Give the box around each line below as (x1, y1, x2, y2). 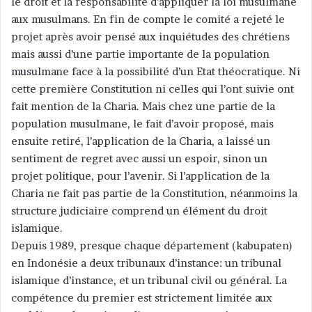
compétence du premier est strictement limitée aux (11, 290, 272, 304)
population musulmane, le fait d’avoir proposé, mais (11, 116, 274, 130)
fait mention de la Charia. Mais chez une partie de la (11, 99, 275, 113)
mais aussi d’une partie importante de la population (11, 47, 270, 61)
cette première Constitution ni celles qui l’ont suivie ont (11, 81, 294, 95)
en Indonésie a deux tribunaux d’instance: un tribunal (11, 256, 281, 270)
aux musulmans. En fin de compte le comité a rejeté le (11, 12, 285, 26)
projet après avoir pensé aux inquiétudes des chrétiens (11, 29, 290, 43)
